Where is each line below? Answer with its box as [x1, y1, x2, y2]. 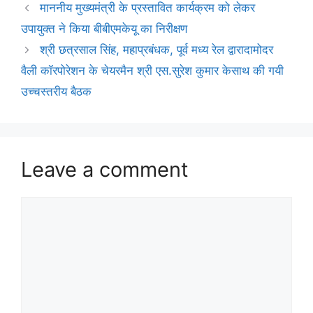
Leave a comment [21, 157, 189, 182]
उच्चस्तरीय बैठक [21, 85, 92, 99]
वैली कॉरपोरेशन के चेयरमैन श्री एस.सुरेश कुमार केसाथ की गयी [21, 64, 284, 78]
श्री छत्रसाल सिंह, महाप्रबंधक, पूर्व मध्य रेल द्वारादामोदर [40, 43, 274, 57]
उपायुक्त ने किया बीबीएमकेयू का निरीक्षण [21, 22, 187, 36]
